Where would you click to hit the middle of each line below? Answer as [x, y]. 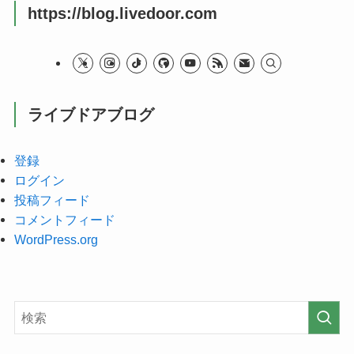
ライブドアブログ [91, 115]
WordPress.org [56, 240]
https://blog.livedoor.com [123, 13]
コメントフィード [64, 220]
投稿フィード [52, 200]
